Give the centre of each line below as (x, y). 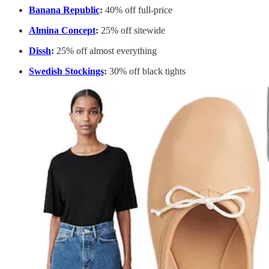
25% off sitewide (132, 31)
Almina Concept (62, 31)
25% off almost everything (105, 51)
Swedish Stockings (66, 71)
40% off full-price (138, 10)
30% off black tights (146, 71)
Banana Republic (64, 10)
